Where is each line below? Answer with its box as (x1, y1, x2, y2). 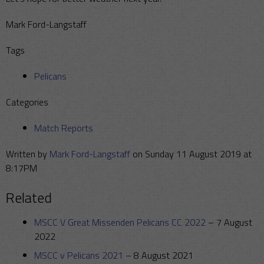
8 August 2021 (134, 248, 193, 263)
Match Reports (34, 121, 93, 136)
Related (6, 187, 52, 209)
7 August (216, 215, 252, 230)
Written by (6, 147, 49, 161)
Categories (6, 95, 48, 110)
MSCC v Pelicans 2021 (34, 248, 126, 263)
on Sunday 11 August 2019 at (133, 147, 252, 161)
